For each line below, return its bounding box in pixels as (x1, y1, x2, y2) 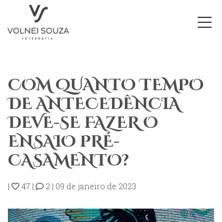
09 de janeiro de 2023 (55, 181, 136, 191)
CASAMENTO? (8, 150, 129, 171)
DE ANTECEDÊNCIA (8, 94, 180, 115)
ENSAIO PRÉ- (8, 131, 119, 153)
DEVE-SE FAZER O (8, 112, 158, 134)
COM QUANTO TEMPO (8, 75, 204, 96)
